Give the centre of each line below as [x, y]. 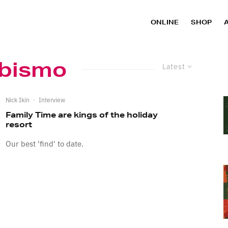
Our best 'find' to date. [44, 144]
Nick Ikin [17, 100]
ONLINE [165, 22]
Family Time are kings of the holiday [81, 115]
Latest [174, 66]
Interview [52, 100]
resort [19, 125]
